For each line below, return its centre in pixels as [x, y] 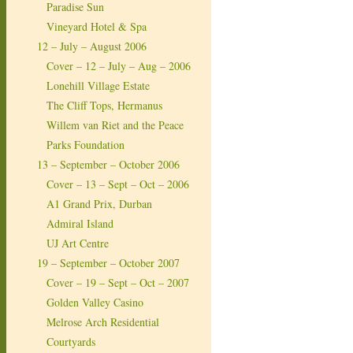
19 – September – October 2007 [108, 262]
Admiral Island [80, 223]
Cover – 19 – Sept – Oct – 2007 [118, 282]
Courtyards [71, 341]
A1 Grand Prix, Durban [99, 203]
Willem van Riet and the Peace [115, 124]
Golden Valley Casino [95, 302]
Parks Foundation [85, 144]
